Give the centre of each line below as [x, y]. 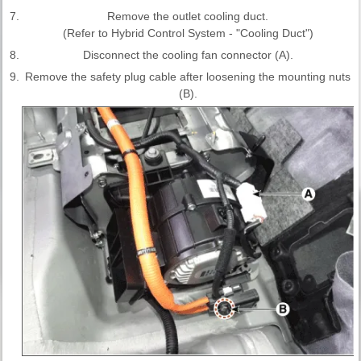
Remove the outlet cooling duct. [188, 16]
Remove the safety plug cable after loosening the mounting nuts [188, 76]
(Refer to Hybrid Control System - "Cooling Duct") [188, 33]
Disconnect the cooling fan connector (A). [188, 54]
